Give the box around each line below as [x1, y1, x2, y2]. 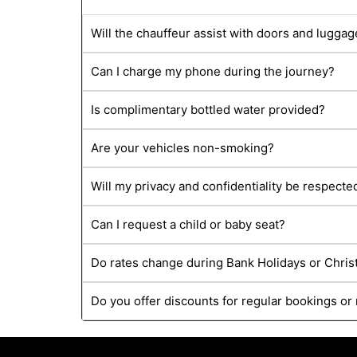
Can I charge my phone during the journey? [91, 64, 335, 80]
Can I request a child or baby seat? [91, 217, 285, 233]
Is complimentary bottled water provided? [91, 102, 325, 118]
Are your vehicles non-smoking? [91, 140, 274, 156]
